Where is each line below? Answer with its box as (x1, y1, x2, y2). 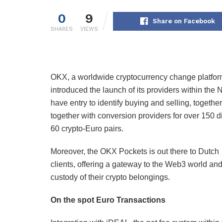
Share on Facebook (152, 17, 215, 25)
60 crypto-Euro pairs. (51, 124, 123, 133)
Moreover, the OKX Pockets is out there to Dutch (51, 147, 219, 156)
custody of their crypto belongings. (51, 172, 170, 181)
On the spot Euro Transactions (51, 195, 166, 204)
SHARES (51, 25, 73, 32)
